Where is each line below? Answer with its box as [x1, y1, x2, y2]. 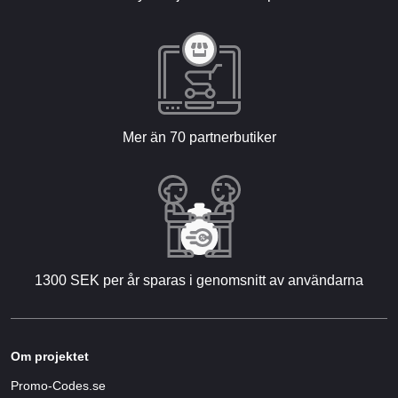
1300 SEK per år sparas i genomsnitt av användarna [35, 273, 363, 289]
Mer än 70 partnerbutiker [122, 130, 276, 146]
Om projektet [11, 349, 89, 364]
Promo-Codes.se [11, 378, 106, 394]
